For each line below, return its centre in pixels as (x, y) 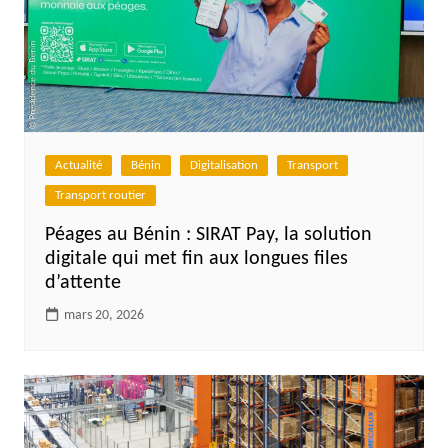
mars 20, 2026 (103, 316)
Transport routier (100, 196)
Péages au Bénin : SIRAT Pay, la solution (208, 235)
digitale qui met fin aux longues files (196, 259)
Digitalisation (223, 166)
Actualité (78, 166)
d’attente (82, 283)
